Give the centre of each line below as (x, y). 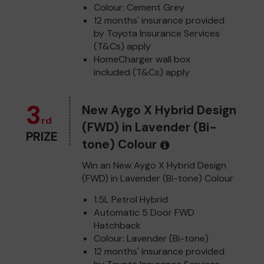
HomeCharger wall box (142, 59)
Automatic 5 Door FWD (144, 212)
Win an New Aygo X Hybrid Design (154, 165)
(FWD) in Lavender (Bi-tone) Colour (158, 178)
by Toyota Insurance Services (157, 33)
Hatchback (117, 225)
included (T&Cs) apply (142, 72)
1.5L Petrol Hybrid (131, 199)
